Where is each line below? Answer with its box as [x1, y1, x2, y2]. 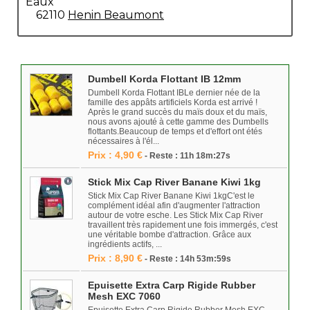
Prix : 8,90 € [88, 253, 143, 264]
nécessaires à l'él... [88, 136, 159, 146]
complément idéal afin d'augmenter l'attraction [88, 201, 260, 210]
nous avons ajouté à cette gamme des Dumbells [88, 117, 268, 127]
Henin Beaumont [68, 8, 164, 21]
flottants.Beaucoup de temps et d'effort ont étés [88, 127, 262, 136]
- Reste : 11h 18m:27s [145, 151, 230, 161]
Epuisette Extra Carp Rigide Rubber [88, 280, 255, 291]
